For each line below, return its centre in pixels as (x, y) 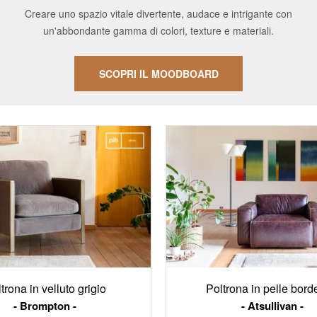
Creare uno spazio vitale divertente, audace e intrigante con (158, 14)
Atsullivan (272, 305)
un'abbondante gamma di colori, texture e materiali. (158, 31)
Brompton (45, 305)
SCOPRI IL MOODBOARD (158, 74)
